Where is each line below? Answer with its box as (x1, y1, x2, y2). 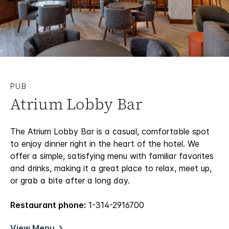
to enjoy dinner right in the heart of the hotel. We (10, 139, 199, 149)
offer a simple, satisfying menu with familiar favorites (10, 151, 214, 162)
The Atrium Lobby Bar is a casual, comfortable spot (10, 126, 210, 137)
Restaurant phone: (10, 200, 86, 211)
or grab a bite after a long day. (10, 175, 130, 186)
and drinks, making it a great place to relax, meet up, (10, 163, 212, 174)
